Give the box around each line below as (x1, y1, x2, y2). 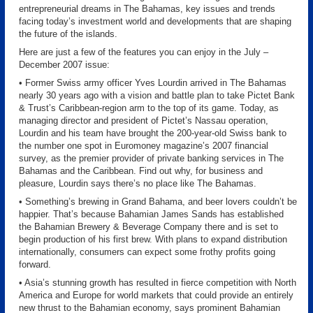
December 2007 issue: (19, 59, 110, 70)
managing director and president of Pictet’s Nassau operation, (19, 115, 268, 126)
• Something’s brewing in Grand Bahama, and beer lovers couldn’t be (19, 196, 297, 207)
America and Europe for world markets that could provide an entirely (19, 290, 293, 300)
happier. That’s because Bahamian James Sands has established (19, 209, 284, 219)
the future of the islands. (19, 29, 117, 39)
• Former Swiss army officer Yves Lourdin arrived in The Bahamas (19, 78, 286, 88)
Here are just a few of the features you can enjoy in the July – (19, 47, 268, 57)
